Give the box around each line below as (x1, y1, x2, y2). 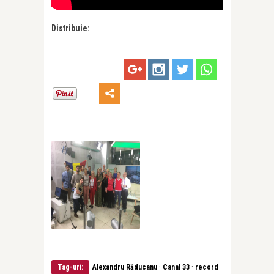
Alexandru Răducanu (92, 263, 157, 272)
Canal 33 (163, 263, 190, 272)
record (195, 263, 218, 272)
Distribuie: (51, 23, 90, 33)
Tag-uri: (57, 263, 83, 272)
